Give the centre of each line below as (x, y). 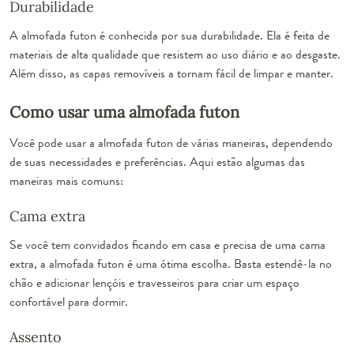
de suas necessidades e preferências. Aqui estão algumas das (157, 161)
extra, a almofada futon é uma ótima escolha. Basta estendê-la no (171, 263)
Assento (36, 337)
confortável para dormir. (69, 301)
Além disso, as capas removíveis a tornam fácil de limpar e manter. (171, 73)
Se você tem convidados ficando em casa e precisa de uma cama (168, 244)
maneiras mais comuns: (66, 180)
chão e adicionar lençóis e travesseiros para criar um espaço (154, 282)
